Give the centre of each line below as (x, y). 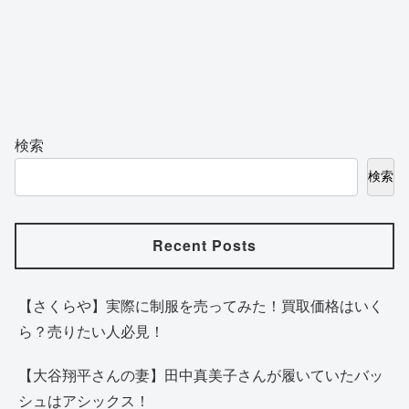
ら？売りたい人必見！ (91, 330)
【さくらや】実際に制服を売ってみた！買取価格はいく (201, 305)
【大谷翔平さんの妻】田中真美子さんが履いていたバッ (201, 374)
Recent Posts (204, 246)
